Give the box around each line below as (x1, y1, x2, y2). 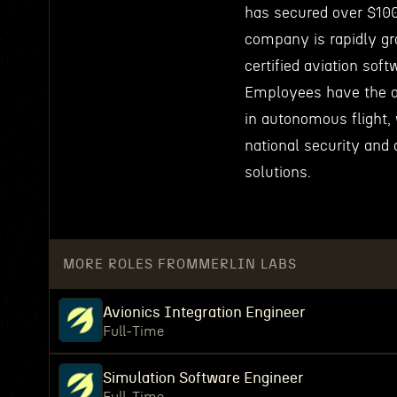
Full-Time (103, 324, 164, 339)
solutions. (245, 165, 311, 180)
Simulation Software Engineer (103, 370, 304, 385)
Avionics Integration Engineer (103, 305, 306, 320)
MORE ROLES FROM (63, 257, 198, 271)
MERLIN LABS (198, 257, 297, 271)
